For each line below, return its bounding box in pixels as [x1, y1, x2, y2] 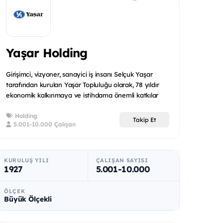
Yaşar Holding [6, 45, 88, 61]
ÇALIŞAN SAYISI [96, 156, 148, 164]
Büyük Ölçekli [4, 194, 52, 204]
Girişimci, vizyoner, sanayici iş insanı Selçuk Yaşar [6, 70, 153, 78]
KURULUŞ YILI [4, 156, 49, 164]
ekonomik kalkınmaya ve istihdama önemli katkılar [6, 91, 159, 99]
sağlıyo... [6, 101, 31, 110]
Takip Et [132, 116, 156, 124]
